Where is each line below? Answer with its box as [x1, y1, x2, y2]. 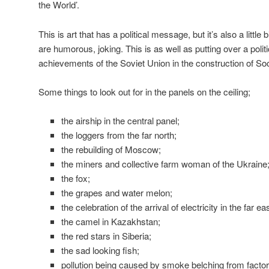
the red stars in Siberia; [61, 229, 151, 243]
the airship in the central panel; [61, 114, 180, 127]
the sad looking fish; [61, 244, 139, 257]
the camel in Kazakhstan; [61, 215, 160, 228]
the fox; [61, 172, 90, 185]
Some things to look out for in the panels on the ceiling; [38, 85, 250, 98]
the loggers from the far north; [61, 128, 177, 142]
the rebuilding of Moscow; [61, 143, 161, 156]
